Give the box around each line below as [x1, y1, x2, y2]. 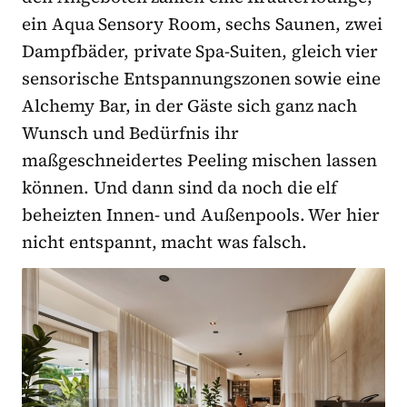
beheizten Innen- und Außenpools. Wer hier [22, 203, 381, 227]
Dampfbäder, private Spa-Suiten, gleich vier [22, 39, 379, 64]
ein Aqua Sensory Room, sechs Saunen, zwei [22, 12, 382, 36]
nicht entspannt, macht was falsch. [22, 230, 308, 254]
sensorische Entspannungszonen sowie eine [22, 66, 381, 91]
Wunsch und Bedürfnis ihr [22, 121, 239, 145]
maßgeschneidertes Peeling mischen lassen [22, 148, 377, 173]
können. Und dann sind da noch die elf [22, 175, 338, 200]
